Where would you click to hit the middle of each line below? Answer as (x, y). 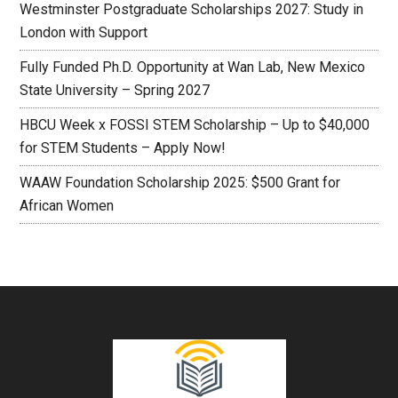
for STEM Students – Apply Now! (123, 148)
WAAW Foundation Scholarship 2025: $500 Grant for (180, 183)
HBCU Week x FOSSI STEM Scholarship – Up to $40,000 (195, 125)
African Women (67, 206)
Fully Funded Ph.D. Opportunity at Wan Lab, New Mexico (193, 67)
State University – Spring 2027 (115, 90)
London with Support (88, 32)
